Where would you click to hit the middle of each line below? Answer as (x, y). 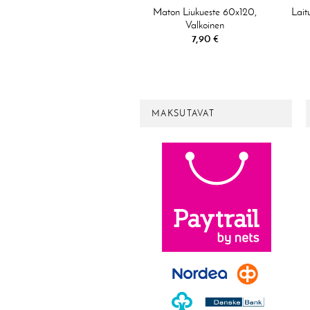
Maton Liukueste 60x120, (205, 12)
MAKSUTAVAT (183, 113)
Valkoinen (205, 25)
